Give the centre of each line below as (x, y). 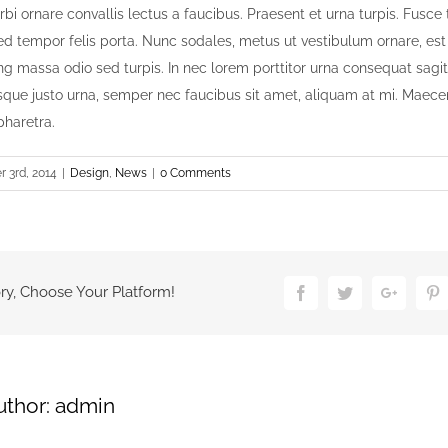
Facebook (339, 291)
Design (89, 172)
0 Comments (195, 172)
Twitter (374, 291)
